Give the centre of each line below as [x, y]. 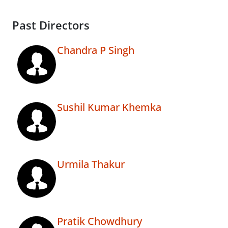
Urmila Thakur [91, 164]
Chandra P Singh [96, 50]
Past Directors [51, 25]
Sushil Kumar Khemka [109, 107]
